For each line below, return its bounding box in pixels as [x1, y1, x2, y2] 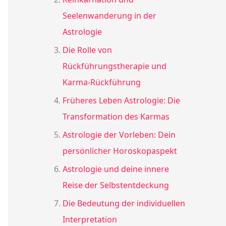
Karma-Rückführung [63, 77, 141, 88]
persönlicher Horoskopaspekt [63, 145, 177, 157]
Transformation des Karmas [63, 111, 169, 123]
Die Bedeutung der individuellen [63, 198, 185, 209]
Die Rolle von [63, 44, 112, 56]
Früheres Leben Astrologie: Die [63, 95, 180, 106]
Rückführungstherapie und [63, 61, 166, 72]
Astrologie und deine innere [63, 163, 169, 175]
